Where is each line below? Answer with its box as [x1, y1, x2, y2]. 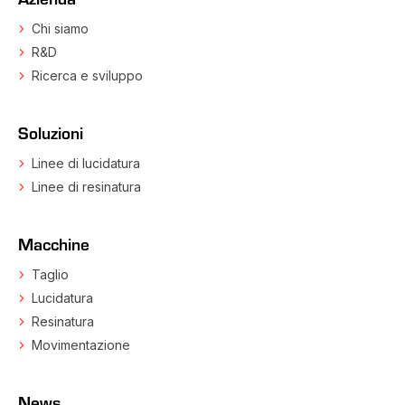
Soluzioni [18, 121, 83, 145]
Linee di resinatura [32, 179, 141, 195]
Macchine [18, 232, 89, 256]
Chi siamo [32, 21, 89, 37]
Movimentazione [32, 337, 130, 353]
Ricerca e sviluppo [32, 68, 143, 84]
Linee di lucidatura [32, 155, 140, 172]
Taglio [32, 267, 69, 283]
